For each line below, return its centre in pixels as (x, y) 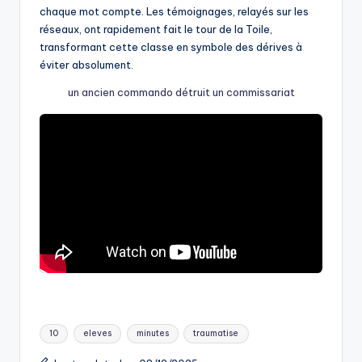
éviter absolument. (86, 65)
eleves (97, 333)
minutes (152, 333)
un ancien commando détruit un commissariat (181, 93)
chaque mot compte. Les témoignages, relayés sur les (174, 12)
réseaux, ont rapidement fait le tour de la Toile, (156, 29)
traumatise (216, 333)
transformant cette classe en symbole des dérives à (171, 47)
